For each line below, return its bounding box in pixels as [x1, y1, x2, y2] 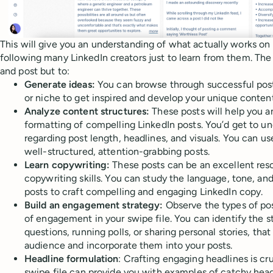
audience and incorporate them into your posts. [24, 239, 233, 252]
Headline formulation [24, 253, 119, 265]
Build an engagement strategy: [24, 199, 163, 211]
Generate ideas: [24, 79, 95, 91]
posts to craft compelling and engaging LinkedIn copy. [24, 186, 263, 198]
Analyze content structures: [24, 105, 150, 118]
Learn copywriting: [24, 159, 110, 171]
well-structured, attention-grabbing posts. [24, 146, 210, 158]
